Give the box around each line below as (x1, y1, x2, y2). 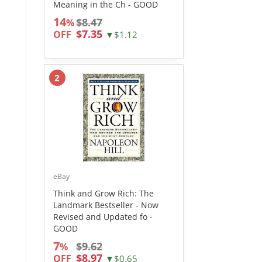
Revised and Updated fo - (53, 211, 153, 222)
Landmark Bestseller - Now (53, 199, 158, 211)
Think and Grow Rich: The (53, 188, 154, 199)
